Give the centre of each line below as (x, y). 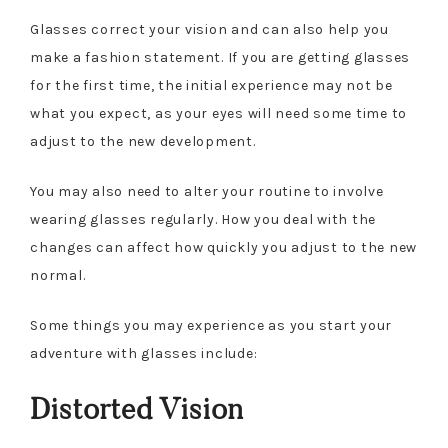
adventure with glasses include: (144, 353)
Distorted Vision (137, 409)
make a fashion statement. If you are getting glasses (220, 57)
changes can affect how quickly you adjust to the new (223, 247)
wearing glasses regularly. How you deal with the (203, 219)
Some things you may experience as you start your (211, 325)
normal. (58, 275)
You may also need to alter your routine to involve (207, 191)
